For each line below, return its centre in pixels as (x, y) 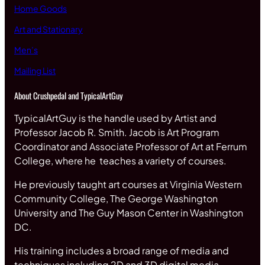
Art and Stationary (49, 29)
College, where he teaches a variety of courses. (122, 161)
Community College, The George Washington (116, 199)
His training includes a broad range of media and (122, 251)
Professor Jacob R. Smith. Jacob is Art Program (117, 132)
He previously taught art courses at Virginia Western (128, 185)
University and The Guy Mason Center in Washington (129, 213)
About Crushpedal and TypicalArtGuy (69, 96)
